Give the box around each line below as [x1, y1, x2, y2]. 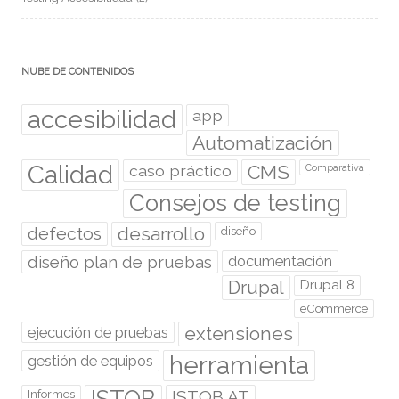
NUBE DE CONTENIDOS [21, 65, 134, 77]
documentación [228, 251, 332, 270]
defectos [28, 223, 102, 244]
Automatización [192, 131, 333, 154]
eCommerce [300, 301, 368, 315]
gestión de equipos [28, 351, 153, 370]
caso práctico [129, 160, 232, 180]
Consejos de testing [129, 189, 341, 216]
